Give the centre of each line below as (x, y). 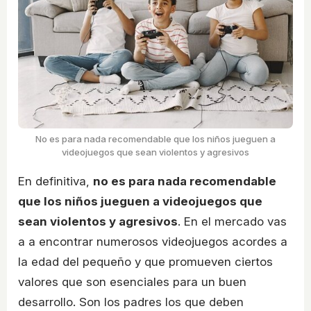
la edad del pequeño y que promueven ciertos (145, 261)
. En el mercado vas (232, 221)
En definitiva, (56, 181)
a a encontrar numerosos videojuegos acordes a (153, 241)
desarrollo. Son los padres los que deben (131, 302)
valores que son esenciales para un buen (132, 281)
